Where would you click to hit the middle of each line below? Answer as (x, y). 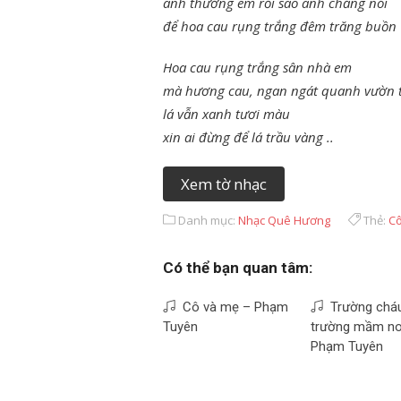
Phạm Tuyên (347, 346)
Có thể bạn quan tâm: (238, 268)
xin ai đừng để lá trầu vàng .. (248, 137)
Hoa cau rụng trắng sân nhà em (257, 67)
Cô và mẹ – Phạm (232, 307)
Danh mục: (207, 220)
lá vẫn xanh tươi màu (226, 114)
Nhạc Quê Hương (284, 220)
